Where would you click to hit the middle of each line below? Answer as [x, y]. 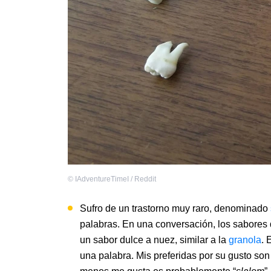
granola [245, 240]
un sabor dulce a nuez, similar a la [154, 240]
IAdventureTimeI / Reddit [116, 179]
